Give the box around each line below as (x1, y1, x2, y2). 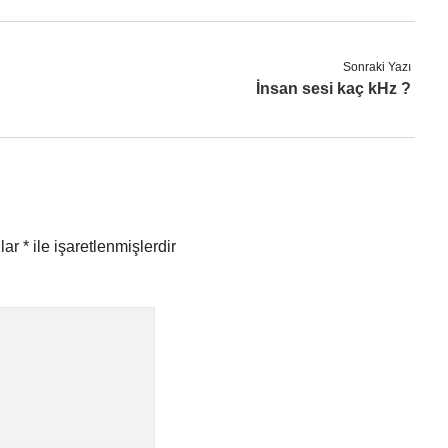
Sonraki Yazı (343, 60, 412, 74)
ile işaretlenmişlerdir (29, 238, 176, 255)
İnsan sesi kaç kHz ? (256, 80, 412, 97)
